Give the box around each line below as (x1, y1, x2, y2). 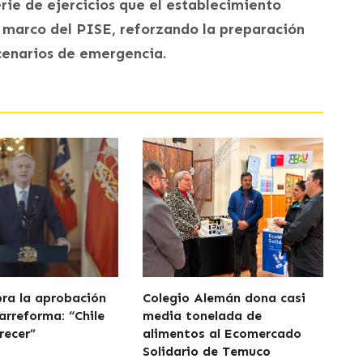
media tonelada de (142, 307, 262, 323)
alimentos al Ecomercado (142, 325, 301, 341)
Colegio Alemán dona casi (142, 289, 305, 305)
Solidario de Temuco (142, 343, 271, 359)
